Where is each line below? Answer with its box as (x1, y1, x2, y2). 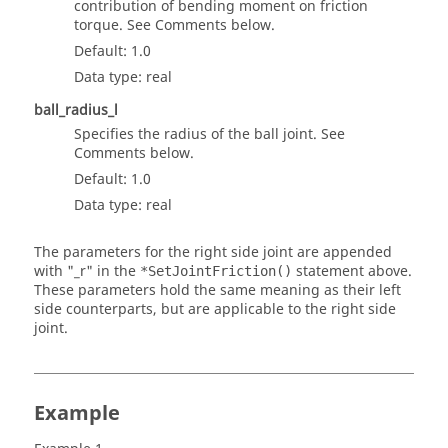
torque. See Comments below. (74, 15, 275, 37)
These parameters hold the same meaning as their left (34, 280, 401, 302)
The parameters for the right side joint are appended (34, 242, 392, 264)
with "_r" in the (34, 261, 140, 283)
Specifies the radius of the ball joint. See (74, 124, 345, 146)
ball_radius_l (34, 100, 118, 122)
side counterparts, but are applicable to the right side (34, 299, 396, 321)
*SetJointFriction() (140, 263, 292, 280)
